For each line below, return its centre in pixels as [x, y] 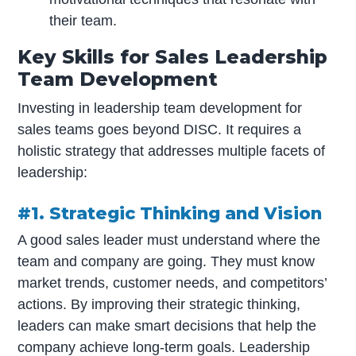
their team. [83, 21]
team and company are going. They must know [166, 262]
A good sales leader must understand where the [169, 240]
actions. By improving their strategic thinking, [159, 305]
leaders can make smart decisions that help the [167, 326]
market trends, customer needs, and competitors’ [172, 283]
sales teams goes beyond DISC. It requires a [160, 130]
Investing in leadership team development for [160, 108]
